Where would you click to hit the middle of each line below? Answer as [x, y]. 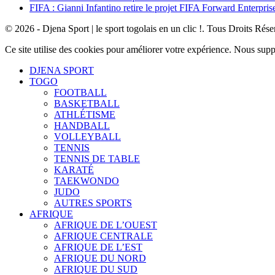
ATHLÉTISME [85, 114]
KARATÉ [74, 169]
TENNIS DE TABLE [97, 158]
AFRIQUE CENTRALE [103, 236]
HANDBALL [82, 125]
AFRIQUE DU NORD [100, 258]
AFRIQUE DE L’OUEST [106, 225]
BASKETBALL [87, 103]
